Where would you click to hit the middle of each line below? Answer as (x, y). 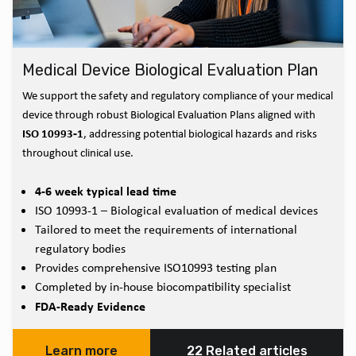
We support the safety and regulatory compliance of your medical (178, 96)
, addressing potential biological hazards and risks (200, 134)
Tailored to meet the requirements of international (166, 230)
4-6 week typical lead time (106, 191)
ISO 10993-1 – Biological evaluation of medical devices (176, 211)
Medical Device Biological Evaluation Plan (170, 70)
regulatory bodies (80, 249)
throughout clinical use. (78, 153)
